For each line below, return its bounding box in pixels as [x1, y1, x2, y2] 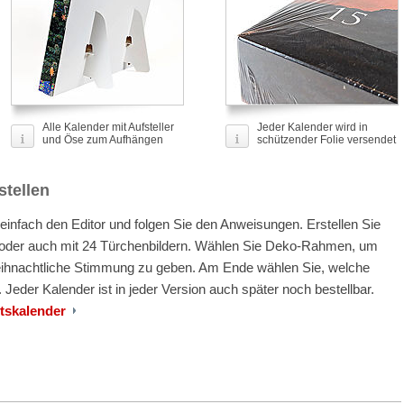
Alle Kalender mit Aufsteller [42, 121, 174, 133]
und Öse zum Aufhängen [42, 133, 163, 146]
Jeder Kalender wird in [257, 121, 368, 133]
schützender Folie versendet [257, 133, 396, 146]
